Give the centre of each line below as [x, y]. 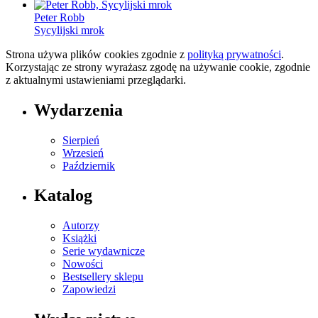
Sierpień [81, 140]
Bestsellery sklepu [103, 277]
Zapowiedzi [89, 290]
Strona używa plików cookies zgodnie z [97, 54]
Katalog [63, 196]
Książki [79, 238]
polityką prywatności [234, 54]
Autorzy [81, 226]
